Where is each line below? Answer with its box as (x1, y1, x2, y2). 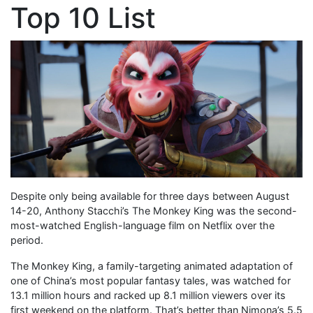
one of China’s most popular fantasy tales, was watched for (10, 274, 291, 286)
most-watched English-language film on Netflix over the (10, 219, 275, 231)
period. (10, 233, 43, 246)
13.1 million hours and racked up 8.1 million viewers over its (10, 289, 286, 301)
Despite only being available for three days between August (10, 189, 289, 202)
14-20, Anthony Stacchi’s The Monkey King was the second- (10, 204, 297, 217)
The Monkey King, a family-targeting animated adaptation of (10, 259, 293, 272)
